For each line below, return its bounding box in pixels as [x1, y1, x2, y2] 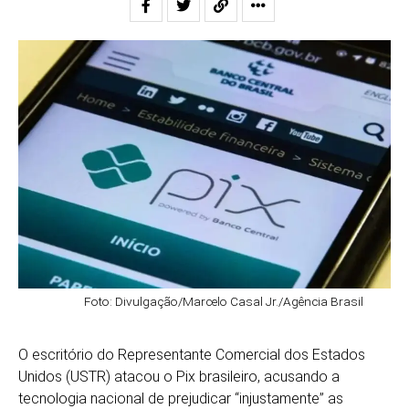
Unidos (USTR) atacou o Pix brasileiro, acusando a [18, 367, 340, 385]
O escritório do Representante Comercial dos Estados [18, 345, 365, 363]
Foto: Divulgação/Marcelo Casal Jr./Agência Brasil [84, 293, 363, 309]
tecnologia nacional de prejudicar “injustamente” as [18, 389, 343, 407]
